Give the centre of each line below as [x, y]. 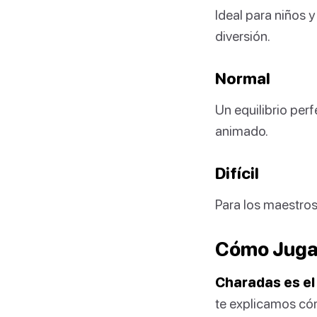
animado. [242, 130]
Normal [243, 78]
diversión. [243, 35]
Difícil [237, 173]
